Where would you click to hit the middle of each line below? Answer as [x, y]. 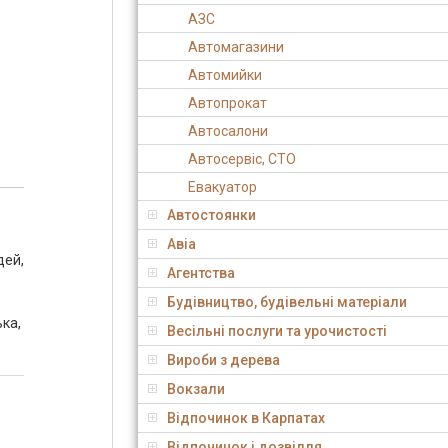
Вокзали [196, 389]
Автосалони [228, 131]
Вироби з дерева [223, 360]
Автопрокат [227, 103]
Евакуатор [222, 187]
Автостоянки [211, 215]
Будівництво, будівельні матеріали [287, 302]
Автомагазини [236, 47]
